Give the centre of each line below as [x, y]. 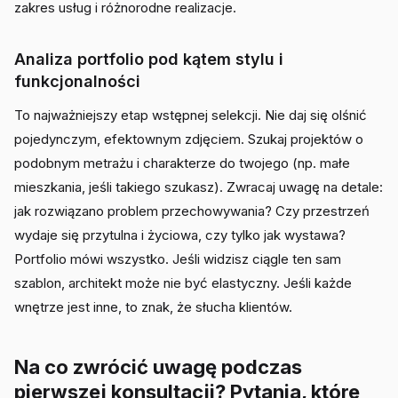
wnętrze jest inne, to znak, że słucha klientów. [153, 307]
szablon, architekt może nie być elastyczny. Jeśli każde [183, 283]
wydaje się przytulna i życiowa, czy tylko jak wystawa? [180, 235]
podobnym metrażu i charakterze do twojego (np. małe [182, 163]
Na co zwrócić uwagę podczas [158, 367]
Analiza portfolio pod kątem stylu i [149, 59]
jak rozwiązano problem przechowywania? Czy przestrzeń [192, 211]
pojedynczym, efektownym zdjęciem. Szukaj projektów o [189, 139]
